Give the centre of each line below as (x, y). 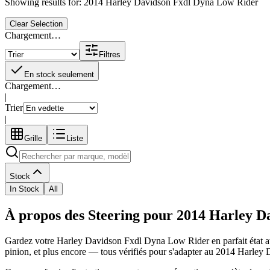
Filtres (110, 54)
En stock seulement (59, 74)
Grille (33, 138)
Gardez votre (31, 240)
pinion (17, 251)
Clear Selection (36, 24)
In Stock (24, 189)
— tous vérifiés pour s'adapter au (151, 251)
